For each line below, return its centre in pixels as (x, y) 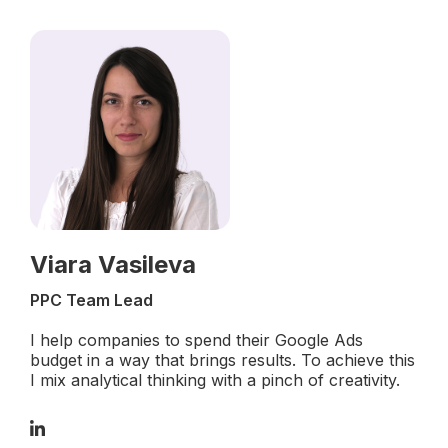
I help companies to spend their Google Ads (196, 340)
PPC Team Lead (91, 300)
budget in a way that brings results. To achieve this (222, 360)
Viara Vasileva (113, 264)
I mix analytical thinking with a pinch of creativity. (215, 380)
